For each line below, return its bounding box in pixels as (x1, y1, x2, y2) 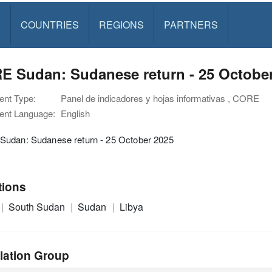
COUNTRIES (20, 18, 79, 32)
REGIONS (98, 18, 144, 32)
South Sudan (8, 199, 67, 214)
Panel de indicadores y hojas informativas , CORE (61, 92, 259, 104)
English (61, 107, 90, 120)
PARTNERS (163, 18, 218, 32)
